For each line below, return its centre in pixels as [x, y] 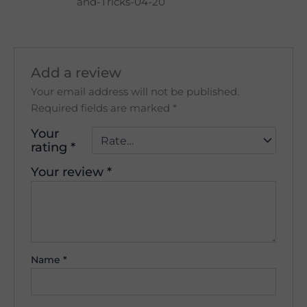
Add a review [76, 73]
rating [51, 147]
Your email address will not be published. [135, 92]
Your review [69, 172]
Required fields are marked [102, 109]
